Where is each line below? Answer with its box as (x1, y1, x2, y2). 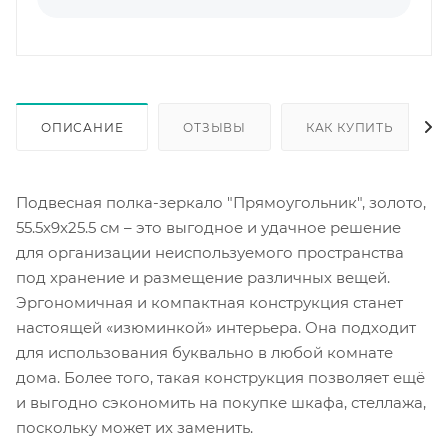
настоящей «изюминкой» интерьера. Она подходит (16, 317, 416, 337)
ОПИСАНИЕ (41, 119, 124, 135)
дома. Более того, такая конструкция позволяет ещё (16, 367, 425, 387)
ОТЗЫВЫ (183, 119, 247, 135)
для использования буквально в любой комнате (16, 342, 393, 362)
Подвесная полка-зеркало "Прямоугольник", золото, (16, 192, 426, 212)
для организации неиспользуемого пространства (16, 242, 404, 262)
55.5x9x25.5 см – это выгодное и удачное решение (16, 217, 401, 237)
